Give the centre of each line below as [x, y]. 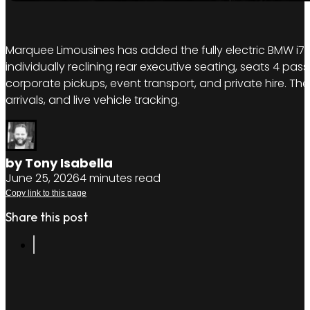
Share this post [47, 217]
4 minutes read [120, 179]
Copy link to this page [46, 193]
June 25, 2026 [43, 179]
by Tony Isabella [59, 163]
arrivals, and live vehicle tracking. [93, 100]
